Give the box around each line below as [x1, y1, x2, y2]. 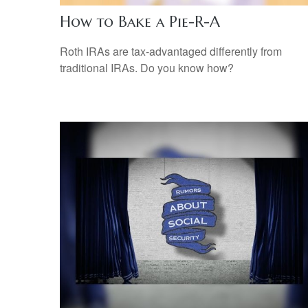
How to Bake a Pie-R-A [60, 12, 220, 31]
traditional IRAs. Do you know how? [60, 60, 234, 76]
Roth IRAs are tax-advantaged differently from [60, 43, 282, 60]
